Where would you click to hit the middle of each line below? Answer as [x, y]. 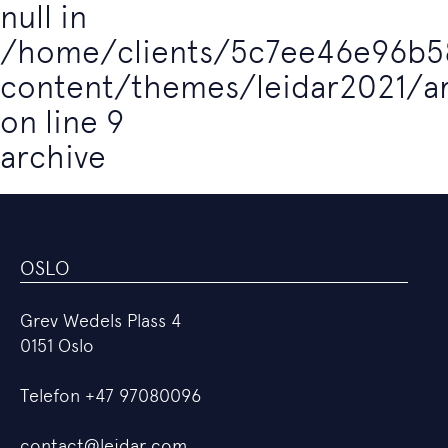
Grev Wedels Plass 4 [100, 320]
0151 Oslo [57, 345]
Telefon [52, 395]
